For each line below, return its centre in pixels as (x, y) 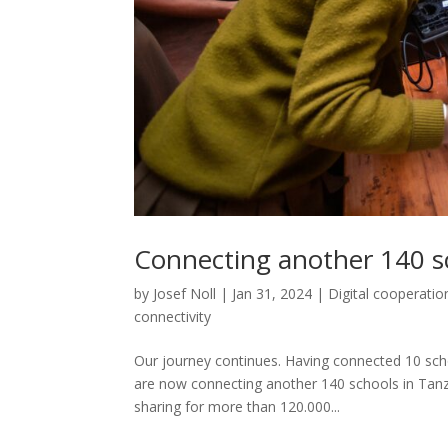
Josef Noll (185, 294)
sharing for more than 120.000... (237, 407)
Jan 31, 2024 (272, 294)
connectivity (173, 317)
